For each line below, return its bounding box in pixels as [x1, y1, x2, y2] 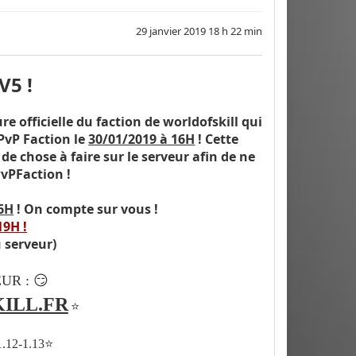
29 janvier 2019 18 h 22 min [136, 23, 262, 38]
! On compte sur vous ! [14, 199, 159, 218]
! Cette [195, 130, 239, 148]
